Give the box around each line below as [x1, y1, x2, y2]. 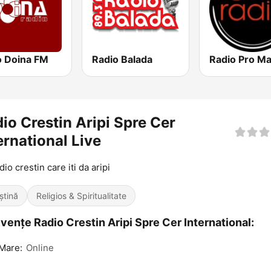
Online [26, 242, 54, 254]
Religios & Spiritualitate [36, 191, 126, 201]
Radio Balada [92, 53, 153, 66]
